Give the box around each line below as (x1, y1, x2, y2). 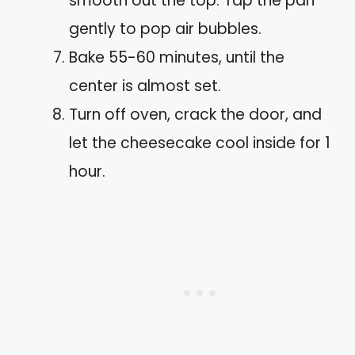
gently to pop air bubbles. (69, 17, 261, 40)
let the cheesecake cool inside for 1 (69, 132, 330, 154)
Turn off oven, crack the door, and (69, 103, 322, 125)
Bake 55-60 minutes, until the (69, 46, 284, 68)
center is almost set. (69, 74, 221, 97)
